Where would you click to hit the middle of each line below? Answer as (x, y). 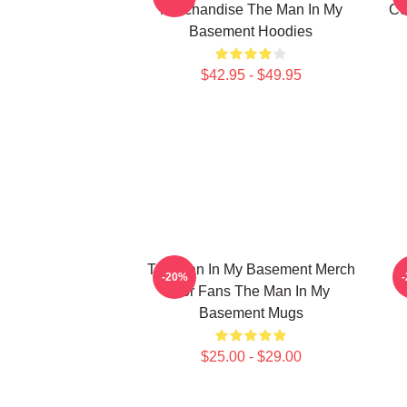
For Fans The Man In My (251, 291)
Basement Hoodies (251, 31)
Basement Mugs (251, 313)
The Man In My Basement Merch (251, 269)
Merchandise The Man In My (251, 10)
